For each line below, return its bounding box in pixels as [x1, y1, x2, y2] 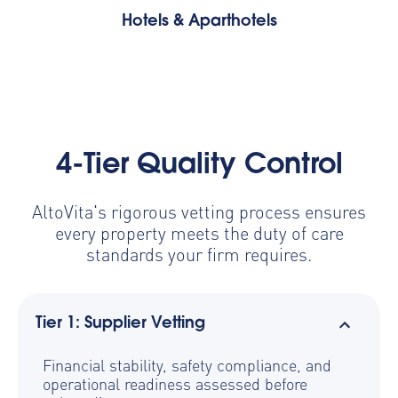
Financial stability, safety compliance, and [43, 353, 331, 376]
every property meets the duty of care [54, 219, 344, 244]
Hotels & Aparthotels [121, 13, 277, 30]
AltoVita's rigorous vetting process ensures [32, 198, 366, 223]
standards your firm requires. [86, 241, 312, 266]
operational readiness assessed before [43, 371, 307, 394]
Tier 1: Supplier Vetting [36, 315, 205, 332]
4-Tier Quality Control [55, 151, 343, 180]
